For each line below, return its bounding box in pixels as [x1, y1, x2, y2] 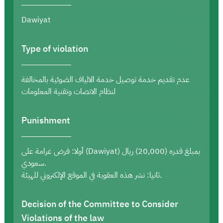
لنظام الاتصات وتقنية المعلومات [21, 85, 115, 98]
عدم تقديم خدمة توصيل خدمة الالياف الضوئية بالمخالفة [21, 73, 190, 86]
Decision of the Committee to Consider [21, 197, 178, 211]
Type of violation [21, 41, 88, 55]
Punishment [21, 113, 70, 127]
